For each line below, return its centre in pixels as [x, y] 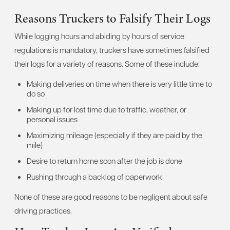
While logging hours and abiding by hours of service [99, 36]
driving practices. [43, 210]
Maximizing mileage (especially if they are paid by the [114, 135]
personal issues [52, 119]
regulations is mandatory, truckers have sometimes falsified [112, 50]
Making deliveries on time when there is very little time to [119, 83]
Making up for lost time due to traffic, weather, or [107, 109]
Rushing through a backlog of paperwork [94, 176]
